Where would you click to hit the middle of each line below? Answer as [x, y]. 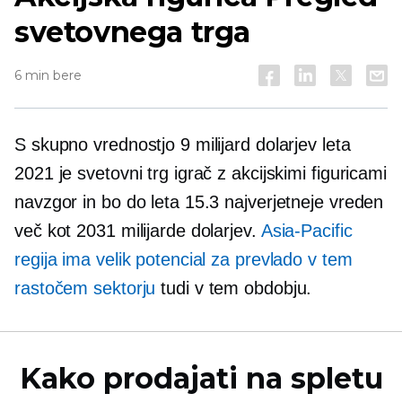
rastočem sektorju [85, 288]
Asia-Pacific [306, 231]
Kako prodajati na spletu [201, 378]
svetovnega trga [133, 32]
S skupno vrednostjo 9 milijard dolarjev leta [183, 144]
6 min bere [48, 75]
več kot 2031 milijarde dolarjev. [138, 231]
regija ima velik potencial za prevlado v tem [184, 259]
